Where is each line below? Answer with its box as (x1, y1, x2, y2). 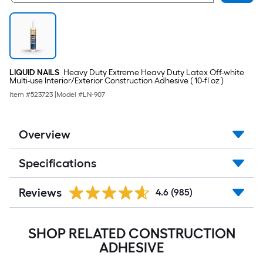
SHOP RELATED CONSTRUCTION (28, 225, 235, 242)
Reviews (19, 186, 62, 200)
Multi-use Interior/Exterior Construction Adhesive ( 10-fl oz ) (9, 76, 224, 86)
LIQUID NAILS (9, 68, 59, 77)
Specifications (19, 156, 96, 170)
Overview (19, 127, 70, 141)
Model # (56, 90, 83, 99)
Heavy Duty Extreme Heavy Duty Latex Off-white (62, 68, 244, 77)
